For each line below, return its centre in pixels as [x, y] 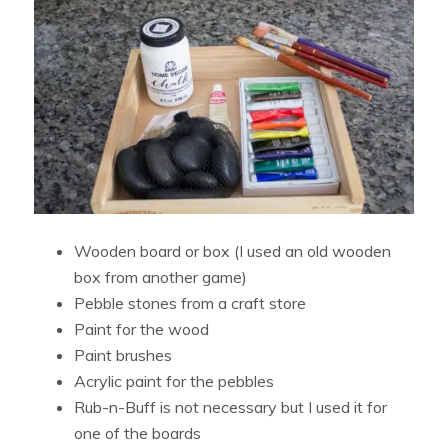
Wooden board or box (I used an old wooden [233, 251]
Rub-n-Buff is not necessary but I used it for [231, 407]
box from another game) [161, 277]
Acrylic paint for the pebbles [174, 381]
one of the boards [138, 433]
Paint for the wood [142, 329]
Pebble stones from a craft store [190, 303]
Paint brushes [123, 355]
